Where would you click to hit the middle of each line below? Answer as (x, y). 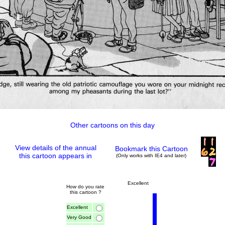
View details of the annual (55, 148)
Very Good (79, 217)
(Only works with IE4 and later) (151, 155)
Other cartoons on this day (113, 125)
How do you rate (85, 187)
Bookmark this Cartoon (151, 149)
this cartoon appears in (55, 156)
